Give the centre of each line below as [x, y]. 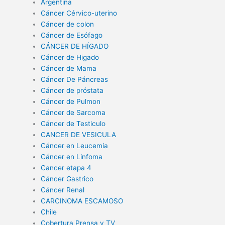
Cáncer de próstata [72, 91]
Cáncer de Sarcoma [73, 113]
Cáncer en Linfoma [72, 157]
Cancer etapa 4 [66, 168]
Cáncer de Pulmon [71, 102]
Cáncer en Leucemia [75, 146]
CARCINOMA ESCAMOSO [82, 201]
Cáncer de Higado [70, 58]
